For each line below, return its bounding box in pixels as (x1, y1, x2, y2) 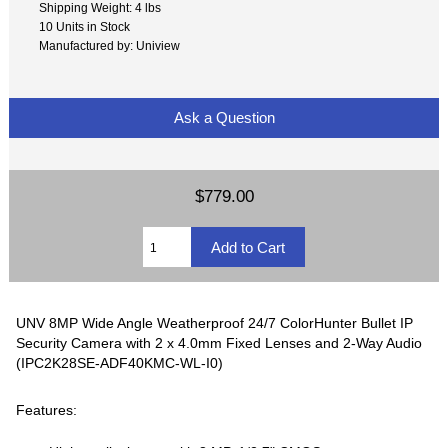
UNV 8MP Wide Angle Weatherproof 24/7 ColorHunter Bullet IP (16, 314, 414, 331)
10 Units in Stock (39, 19, 131, 33)
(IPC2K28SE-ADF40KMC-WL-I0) (16, 354, 224, 371)
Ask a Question (169, 109, 279, 127)
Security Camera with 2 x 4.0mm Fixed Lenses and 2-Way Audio (16, 334, 423, 351)
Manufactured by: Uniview (39, 38, 181, 52)
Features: (16, 402, 78, 419)
